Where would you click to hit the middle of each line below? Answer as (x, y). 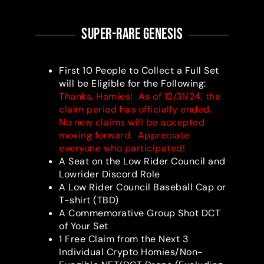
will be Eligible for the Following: (133, 84)
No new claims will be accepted (132, 123)
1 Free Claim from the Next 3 (123, 239)
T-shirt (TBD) (89, 200)
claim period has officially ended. (137, 110)
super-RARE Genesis (132, 35)
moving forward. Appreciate (124, 136)
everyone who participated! (122, 148)
